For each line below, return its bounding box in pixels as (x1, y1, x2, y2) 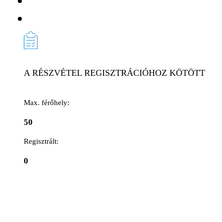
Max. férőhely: (24, 99, 69, 107)
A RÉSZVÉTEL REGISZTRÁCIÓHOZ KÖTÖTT (24, 68, 205, 78)
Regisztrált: (24, 137, 58, 146)
